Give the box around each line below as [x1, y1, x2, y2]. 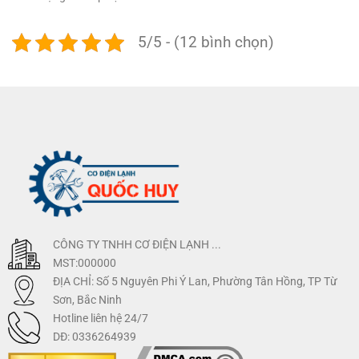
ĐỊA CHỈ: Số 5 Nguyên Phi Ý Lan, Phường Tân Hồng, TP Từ [52, 274, 337, 288]
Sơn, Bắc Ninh [52, 292, 122, 307]
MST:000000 [52, 256, 116, 270]
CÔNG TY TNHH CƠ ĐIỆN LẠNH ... [52, 237, 221, 252]
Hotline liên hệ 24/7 [52, 311, 148, 325]
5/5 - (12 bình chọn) [138, 32, 274, 51]
